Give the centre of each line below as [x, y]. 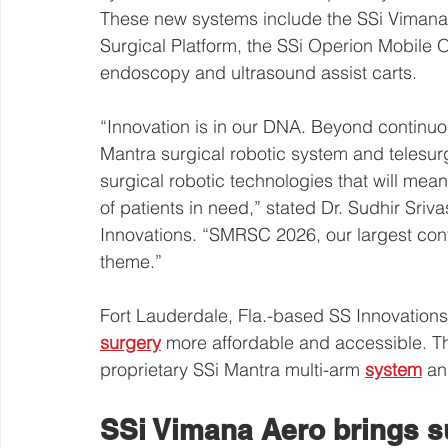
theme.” [131, 262]
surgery [130, 343]
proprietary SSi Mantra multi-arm [232, 370]
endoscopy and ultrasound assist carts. [258, 73]
